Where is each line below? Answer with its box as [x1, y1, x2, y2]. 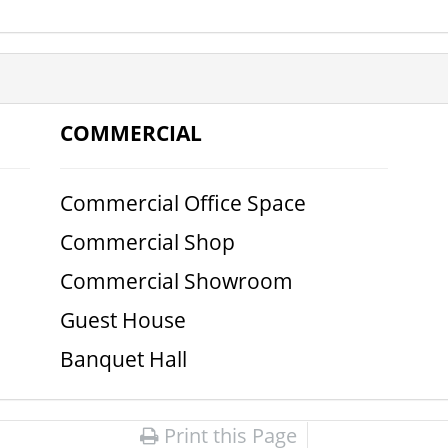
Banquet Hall [59, 345, 187, 373]
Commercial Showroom [59, 267, 293, 295]
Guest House [59, 306, 186, 334]
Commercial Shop [59, 228, 235, 256]
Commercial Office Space [59, 189, 306, 217]
